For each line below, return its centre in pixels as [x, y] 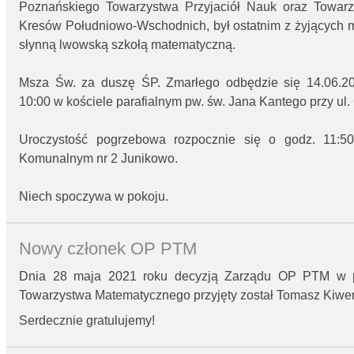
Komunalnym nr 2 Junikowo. [98, 159]
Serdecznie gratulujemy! [87, 321]
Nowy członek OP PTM [108, 248]
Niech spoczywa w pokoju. [94, 197]
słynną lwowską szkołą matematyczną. [127, 45]
